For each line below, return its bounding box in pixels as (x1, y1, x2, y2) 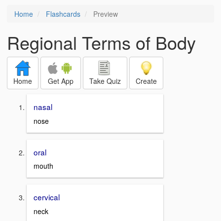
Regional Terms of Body (7, 30, 196, 55)
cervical (34, 191, 60, 203)
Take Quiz (89, 76, 121, 86)
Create (136, 76, 157, 86)
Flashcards (46, 9, 80, 19)
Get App (48, 76, 74, 86)
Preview (91, 9, 118, 19)
